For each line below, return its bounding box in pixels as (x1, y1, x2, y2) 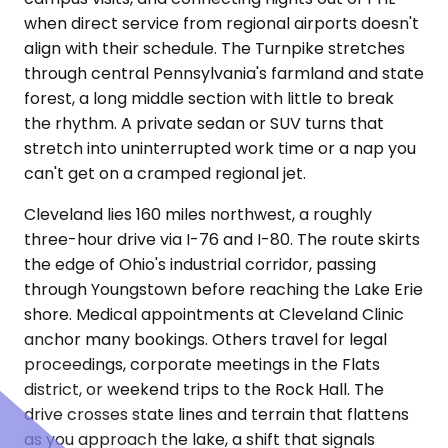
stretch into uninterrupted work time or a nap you (24, 137, 416, 160)
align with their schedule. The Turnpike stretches (24, 37, 405, 60)
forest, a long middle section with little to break (24, 87, 394, 110)
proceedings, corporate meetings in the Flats (24, 353, 380, 376)
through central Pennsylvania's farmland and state (24, 62, 424, 85)
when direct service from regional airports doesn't (24, 12, 419, 35)
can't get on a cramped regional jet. (24, 162, 306, 185)
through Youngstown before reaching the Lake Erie (24, 278, 423, 301)
